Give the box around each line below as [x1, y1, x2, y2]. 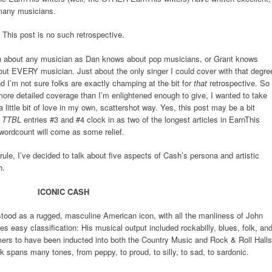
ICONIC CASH [37, 185, 89, 197]
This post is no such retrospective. [2, 29, 124, 41]
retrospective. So [207, 76, 270, 89]
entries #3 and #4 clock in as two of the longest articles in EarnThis [24, 113, 260, 125]
